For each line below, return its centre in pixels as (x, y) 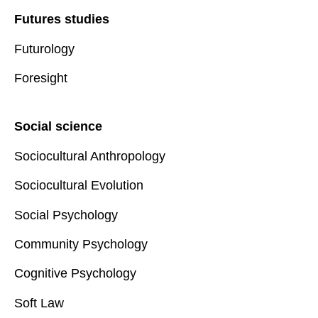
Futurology (44, 49)
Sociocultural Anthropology (90, 156)
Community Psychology (81, 245)
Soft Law (39, 303)
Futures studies (62, 20)
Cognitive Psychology (75, 274)
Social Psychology (66, 215)
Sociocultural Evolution (79, 186)
